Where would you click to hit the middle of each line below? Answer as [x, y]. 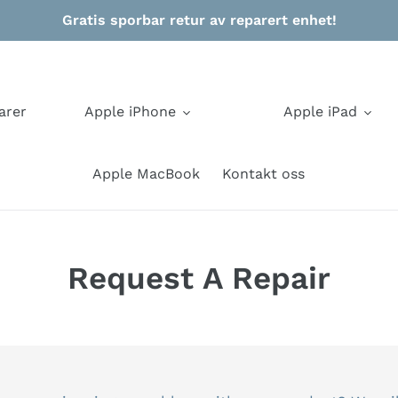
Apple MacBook [146, 174]
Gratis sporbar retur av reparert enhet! [199, 20]
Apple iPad [320, 111]
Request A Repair [199, 278]
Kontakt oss [263, 174]
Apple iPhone [130, 111]
